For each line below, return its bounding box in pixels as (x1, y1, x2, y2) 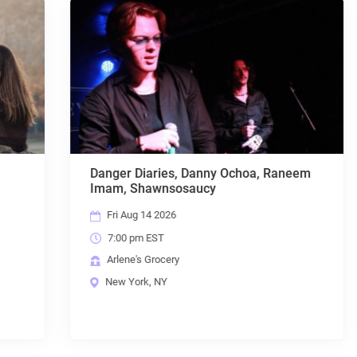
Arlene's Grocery (76, 253, 151, 266)
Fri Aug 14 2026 (76, 209, 148, 222)
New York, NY (74, 275, 139, 288)
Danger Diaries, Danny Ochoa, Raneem (61, 166, 283, 182)
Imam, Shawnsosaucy (61, 181, 188, 197)
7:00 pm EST (76, 231, 136, 244)
